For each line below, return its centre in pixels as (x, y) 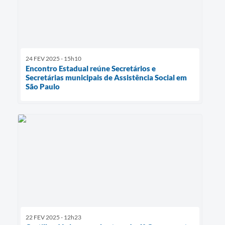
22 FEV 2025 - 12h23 (53, 217)
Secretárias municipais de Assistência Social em (106, 78)
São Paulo (43, 87)
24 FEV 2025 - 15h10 (53, 59)
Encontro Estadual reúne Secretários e (91, 69)
